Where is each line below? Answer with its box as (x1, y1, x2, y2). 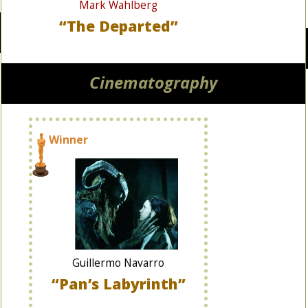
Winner (49, 132, 88, 147)
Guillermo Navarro (72, 256, 164, 270)
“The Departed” (58, 16, 178, 36)
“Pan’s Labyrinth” (51, 274, 186, 294)
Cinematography (89, 71, 217, 93)
